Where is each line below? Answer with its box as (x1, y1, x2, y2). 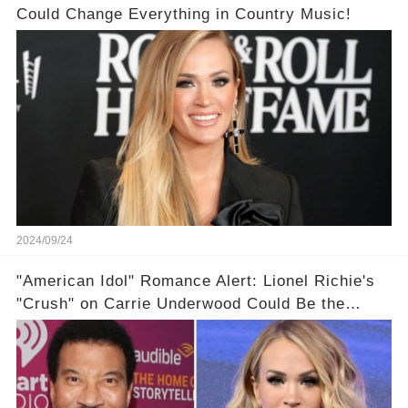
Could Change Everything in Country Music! (15, 5, 352, 24)
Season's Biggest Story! (15, 318, 200, 336)
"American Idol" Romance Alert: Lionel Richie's (15, 272, 375, 291)
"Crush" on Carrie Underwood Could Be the (15, 295, 345, 313)
